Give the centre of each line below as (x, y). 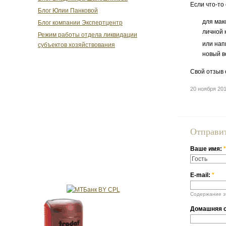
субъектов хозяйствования (76, 45)
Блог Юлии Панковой (68, 10)
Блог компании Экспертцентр (80, 23)
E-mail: (201, 175)
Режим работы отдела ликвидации (88, 35)
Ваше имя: (207, 149)
